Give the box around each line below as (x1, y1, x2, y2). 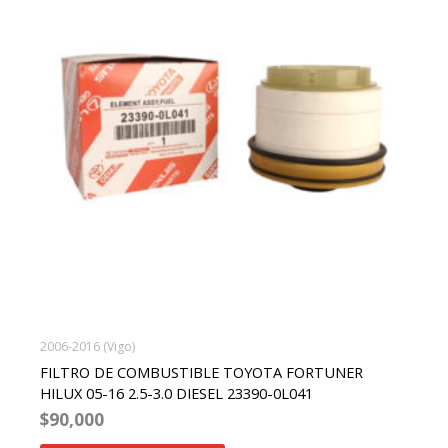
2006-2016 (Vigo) (39, 338, 135, 356)
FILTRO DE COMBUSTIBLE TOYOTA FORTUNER (39, 361, 363, 382)
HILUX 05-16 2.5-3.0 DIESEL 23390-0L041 (39, 382, 313, 403)
